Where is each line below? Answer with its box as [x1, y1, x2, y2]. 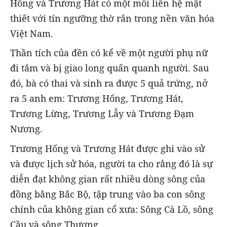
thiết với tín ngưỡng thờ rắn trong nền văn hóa [10, 12, 214, 25]
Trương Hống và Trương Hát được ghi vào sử [10, 142, 205, 155]
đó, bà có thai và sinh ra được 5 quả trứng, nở [10, 77, 208, 90]
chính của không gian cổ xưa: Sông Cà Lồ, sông [10, 203, 213, 215]
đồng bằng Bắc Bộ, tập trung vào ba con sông [10, 187, 205, 200]
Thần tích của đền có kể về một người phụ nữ [10, 47, 208, 59]
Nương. [10, 123, 43, 135]
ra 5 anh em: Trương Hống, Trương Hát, [10, 92, 183, 105]
